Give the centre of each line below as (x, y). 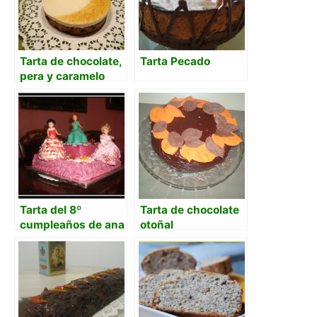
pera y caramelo (62, 76)
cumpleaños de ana (72, 225)
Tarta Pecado (175, 62)
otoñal (157, 225)
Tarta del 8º (51, 210)
